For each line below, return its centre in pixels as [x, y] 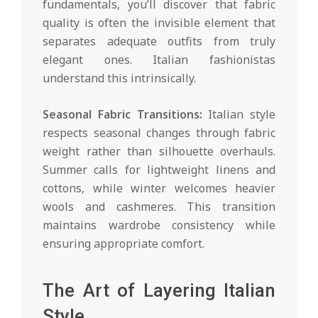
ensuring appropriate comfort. [124, 243]
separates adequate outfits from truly [159, 41]
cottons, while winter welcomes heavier [159, 188]
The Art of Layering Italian [159, 290]
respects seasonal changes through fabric [159, 132]
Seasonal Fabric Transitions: [122, 114]
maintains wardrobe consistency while [159, 225]
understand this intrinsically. [119, 78]
